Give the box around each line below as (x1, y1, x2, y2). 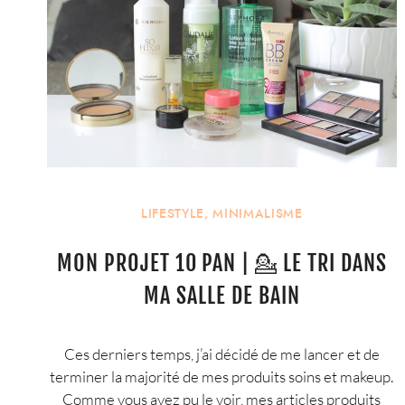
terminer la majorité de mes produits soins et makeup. (50, 366, 394, 386)
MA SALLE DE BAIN (144, 282, 300, 310)
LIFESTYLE (140, 204, 204, 222)
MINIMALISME (212, 204, 303, 222)
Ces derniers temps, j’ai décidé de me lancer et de (63, 344, 380, 363)
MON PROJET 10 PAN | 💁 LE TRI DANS (56, 250, 387, 278)
